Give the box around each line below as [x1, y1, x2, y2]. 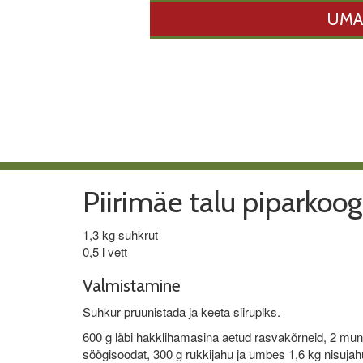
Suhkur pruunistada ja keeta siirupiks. [83, 302, 280, 320]
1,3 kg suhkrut [83, 225, 158, 243]
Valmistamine [83, 275, 181, 296]
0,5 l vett [83, 242, 127, 260]
